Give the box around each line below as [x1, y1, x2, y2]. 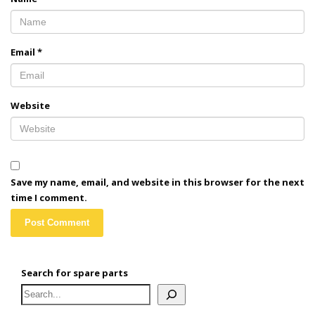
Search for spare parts [21, 266, 128, 279]
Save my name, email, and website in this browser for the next [11, 176, 304, 188]
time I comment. [11, 191, 87, 204]
